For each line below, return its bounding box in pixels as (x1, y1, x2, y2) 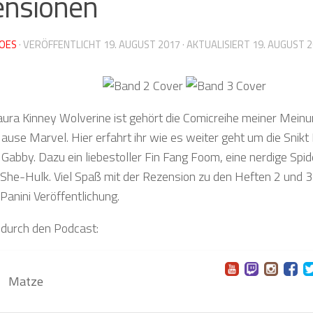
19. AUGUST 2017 (103, 36, 180, 52)
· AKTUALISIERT (180, 36, 252, 52)
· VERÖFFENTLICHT (19, 36, 103, 52)
